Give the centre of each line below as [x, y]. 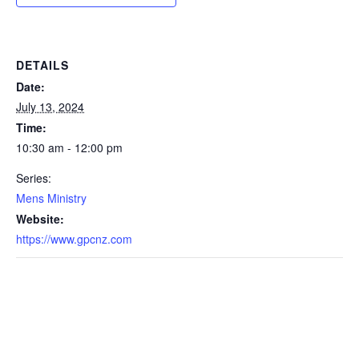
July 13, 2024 [50, 106]
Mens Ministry [51, 198]
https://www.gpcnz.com [74, 238]
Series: [34, 177]
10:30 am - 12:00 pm [69, 147]
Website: [40, 218]
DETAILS [42, 65]
